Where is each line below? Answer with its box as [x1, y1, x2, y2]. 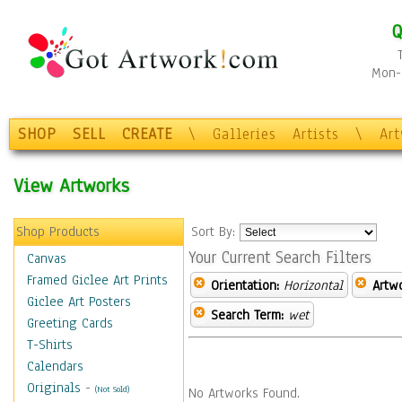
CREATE [122, 124, 172, 144]
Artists [293, 124, 339, 144]
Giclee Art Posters [27, 293, 131, 310]
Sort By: [191, 223, 240, 240]
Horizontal [284, 276, 343, 294]
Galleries [213, 124, 276, 144]
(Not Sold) [95, 383, 129, 395]
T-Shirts [27, 336, 73, 354]
